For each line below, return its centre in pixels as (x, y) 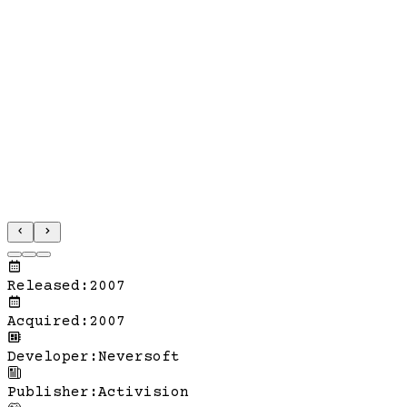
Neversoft (139, 357)
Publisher (48, 392)
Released (44, 286)
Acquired (44, 321)
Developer (48, 357)
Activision (144, 392)
